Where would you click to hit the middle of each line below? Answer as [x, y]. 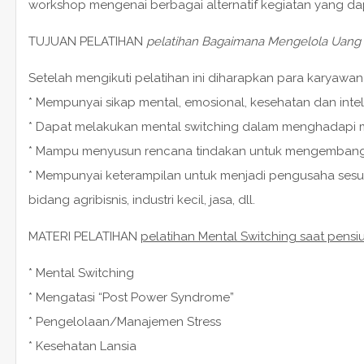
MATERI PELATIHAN [84, 236]
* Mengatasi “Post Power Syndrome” [131, 297]
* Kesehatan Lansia [82, 346]
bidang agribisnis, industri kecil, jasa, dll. [141, 199]
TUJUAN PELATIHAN [87, 41]
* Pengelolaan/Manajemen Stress [124, 321]
